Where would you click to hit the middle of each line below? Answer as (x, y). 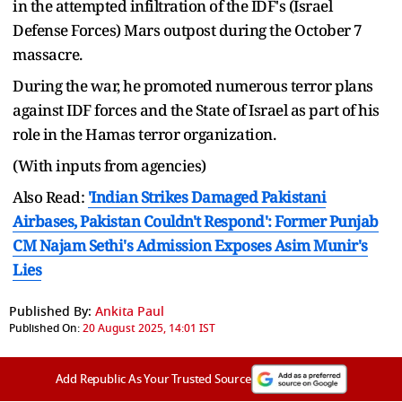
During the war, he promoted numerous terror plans (193, 85)
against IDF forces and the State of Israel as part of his (196, 109)
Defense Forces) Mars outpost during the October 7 (188, 30)
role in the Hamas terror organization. (144, 134)
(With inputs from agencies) (109, 165)
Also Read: (50, 197)
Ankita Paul (130, 311)
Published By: (50, 311)
